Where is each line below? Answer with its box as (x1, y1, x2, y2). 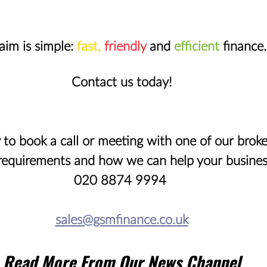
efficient (174, 39, 219, 53)
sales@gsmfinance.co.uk (55, 213, 188, 226)
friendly (104, 39, 146, 53)
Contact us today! (71, 75, 172, 89)
